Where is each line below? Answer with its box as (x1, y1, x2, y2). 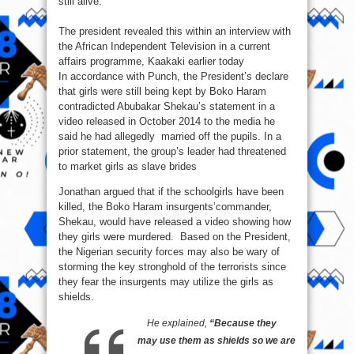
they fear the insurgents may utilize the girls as (58, 275, 273, 288)
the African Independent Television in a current (58, 40, 270, 52)
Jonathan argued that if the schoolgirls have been (58, 185, 284, 198)
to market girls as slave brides (58, 160, 197, 172)
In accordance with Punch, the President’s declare (58, 70, 288, 82)
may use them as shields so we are (137, 334, 296, 346)
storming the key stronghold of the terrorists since (58, 260, 286, 273)
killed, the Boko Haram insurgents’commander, (58, 200, 272, 213)
